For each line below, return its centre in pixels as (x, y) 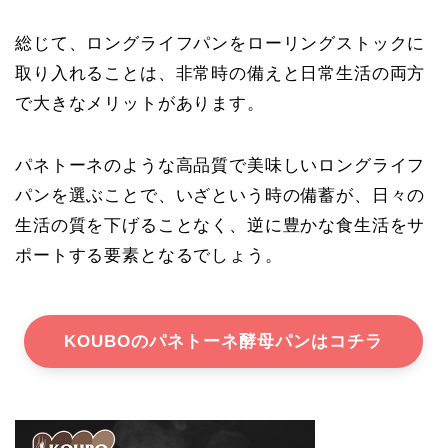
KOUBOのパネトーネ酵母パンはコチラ (223, 341)
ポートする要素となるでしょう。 (149, 255)
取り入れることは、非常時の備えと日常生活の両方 (220, 73)
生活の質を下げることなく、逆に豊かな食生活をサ (220, 225)
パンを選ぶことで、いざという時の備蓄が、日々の (220, 195)
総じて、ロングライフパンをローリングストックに (220, 43)
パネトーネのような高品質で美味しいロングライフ (220, 165)
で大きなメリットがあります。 (140, 103)
